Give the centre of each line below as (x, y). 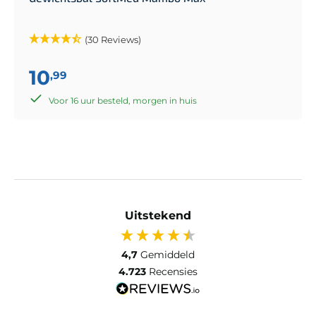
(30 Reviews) (113, 39)
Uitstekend (158, 215)
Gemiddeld (168, 254)
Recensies (173, 271)
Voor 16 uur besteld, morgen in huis (123, 100)
